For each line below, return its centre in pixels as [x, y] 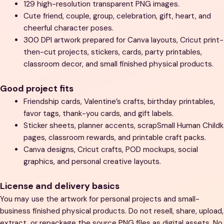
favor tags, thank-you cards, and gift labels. [98, 113]
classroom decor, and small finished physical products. [118, 64]
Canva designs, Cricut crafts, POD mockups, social [110, 149]
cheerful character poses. [68, 28]
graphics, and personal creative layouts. [92, 161]
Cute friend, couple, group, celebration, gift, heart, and [117, 16]
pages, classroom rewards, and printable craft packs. [114, 137]
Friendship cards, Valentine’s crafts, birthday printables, [119, 101]
